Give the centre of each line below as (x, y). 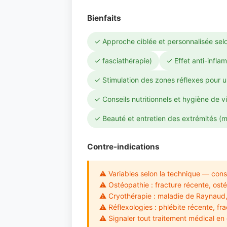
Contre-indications (123, 147)
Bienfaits (104, 18)
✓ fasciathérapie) (123, 61)
